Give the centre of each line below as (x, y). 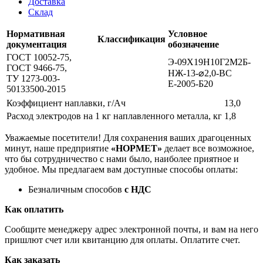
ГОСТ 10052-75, (39, 58)
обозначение (193, 45)
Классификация (131, 39)
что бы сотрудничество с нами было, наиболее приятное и (122, 159)
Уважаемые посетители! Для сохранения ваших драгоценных (129, 138)
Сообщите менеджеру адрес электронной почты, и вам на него (131, 230)
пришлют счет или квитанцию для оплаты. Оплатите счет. (122, 240)
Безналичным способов (76, 190)
